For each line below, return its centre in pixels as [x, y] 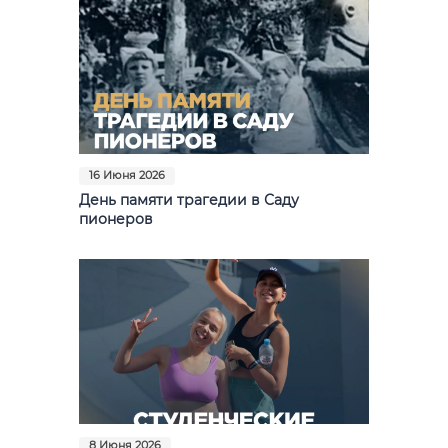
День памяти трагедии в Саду [189, 200]
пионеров [116, 219]
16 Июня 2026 [127, 175]
